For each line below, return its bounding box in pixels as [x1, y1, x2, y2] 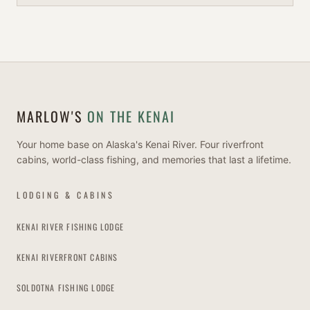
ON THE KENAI [82, 105, 175, 127]
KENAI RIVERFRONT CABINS [17, 250, 118, 263]
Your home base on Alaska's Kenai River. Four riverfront [17, 138, 264, 150]
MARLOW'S [17, 105, 82, 127]
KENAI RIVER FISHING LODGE [17, 220, 124, 232]
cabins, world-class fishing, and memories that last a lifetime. [17, 153, 291, 165]
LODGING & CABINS [17, 188, 115, 201]
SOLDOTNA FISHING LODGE [17, 281, 116, 293]
